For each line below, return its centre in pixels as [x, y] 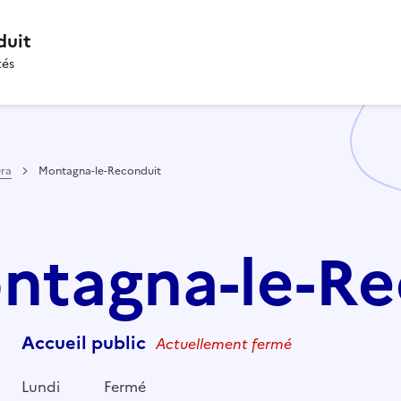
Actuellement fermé [223, 343]
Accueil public [85, 342]
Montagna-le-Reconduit [100, 171]
